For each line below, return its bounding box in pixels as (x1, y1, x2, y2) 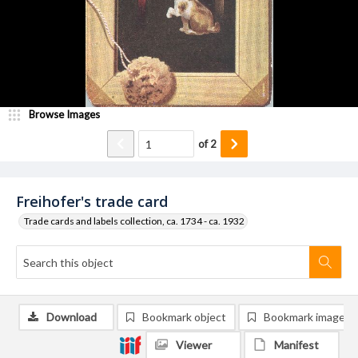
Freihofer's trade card (16, 192, 168, 211)
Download (46, 310, 97, 324)
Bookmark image (264, 310, 345, 324)
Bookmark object (142, 310, 226, 324)
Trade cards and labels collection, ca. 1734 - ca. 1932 (24, 215, 245, 227)
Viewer (176, 338, 212, 352)
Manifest (274, 338, 319, 352)
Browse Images (29, 108, 100, 121)
